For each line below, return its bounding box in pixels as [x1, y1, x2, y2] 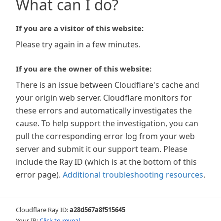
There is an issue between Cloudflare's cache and [16, 79, 199, 90]
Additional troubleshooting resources [63, 169, 203, 180]
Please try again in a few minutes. [16, 39, 141, 50]
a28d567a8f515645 [70, 205, 125, 214]
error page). [16, 169, 61, 180]
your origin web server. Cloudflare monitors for [16, 92, 192, 103]
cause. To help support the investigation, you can [16, 118, 198, 129]
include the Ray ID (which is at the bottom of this [16, 156, 197, 167]
